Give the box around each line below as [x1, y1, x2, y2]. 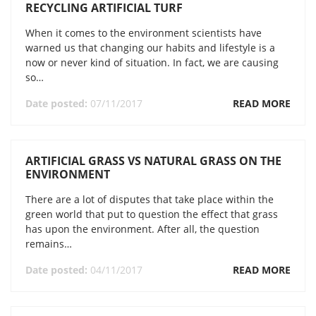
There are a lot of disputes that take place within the [25, 193, 274, 206]
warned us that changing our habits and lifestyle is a [25, 41, 275, 54]
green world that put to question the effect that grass [25, 207, 278, 221]
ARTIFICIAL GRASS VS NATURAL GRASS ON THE [25, 153, 281, 169]
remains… [25, 237, 72, 250]
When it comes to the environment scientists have [25, 26, 262, 39]
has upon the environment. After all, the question [25, 222, 260, 236]
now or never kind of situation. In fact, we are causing [25, 56, 279, 69]
